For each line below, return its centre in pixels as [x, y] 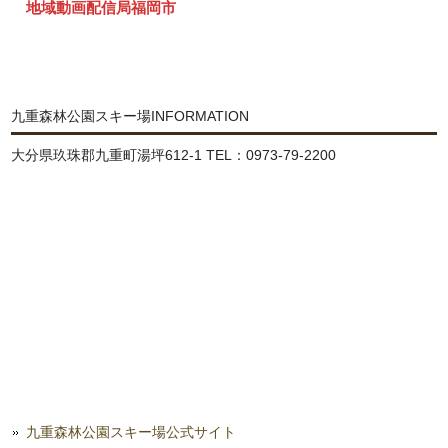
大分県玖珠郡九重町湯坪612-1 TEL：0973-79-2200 [174, 155]
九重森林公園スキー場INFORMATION [130, 116]
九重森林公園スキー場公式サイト [131, 432]
